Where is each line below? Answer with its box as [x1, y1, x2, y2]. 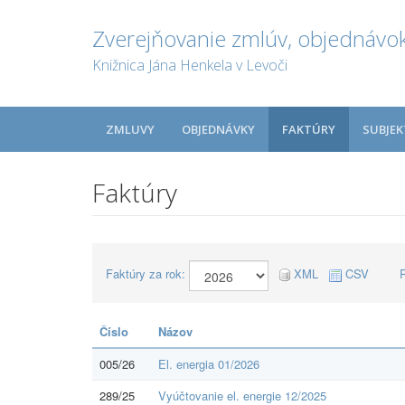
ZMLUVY [106, 121, 155, 137]
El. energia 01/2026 [158, 354, 259, 372]
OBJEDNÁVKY [182, 121, 255, 137]
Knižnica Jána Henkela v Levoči [92, 55, 287, 75]
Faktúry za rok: [106, 265, 185, 282]
